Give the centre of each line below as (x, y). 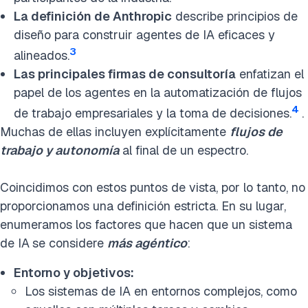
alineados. (42, 55)
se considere (70, 243)
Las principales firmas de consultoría (125, 74)
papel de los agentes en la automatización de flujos (158, 92)
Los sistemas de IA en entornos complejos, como (161, 291)
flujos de (256, 131)
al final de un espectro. (184, 150)
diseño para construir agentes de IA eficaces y (144, 34)
